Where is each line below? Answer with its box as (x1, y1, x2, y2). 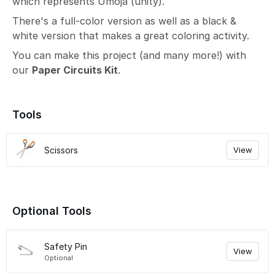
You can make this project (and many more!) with (12, 49, 246, 61)
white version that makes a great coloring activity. (12, 29, 249, 42)
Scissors (44, 145, 78, 155)
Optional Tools (12, 204, 91, 217)
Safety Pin (44, 241, 87, 252)
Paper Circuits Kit (32, 64, 118, 76)
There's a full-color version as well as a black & (12, 15, 236, 27)
